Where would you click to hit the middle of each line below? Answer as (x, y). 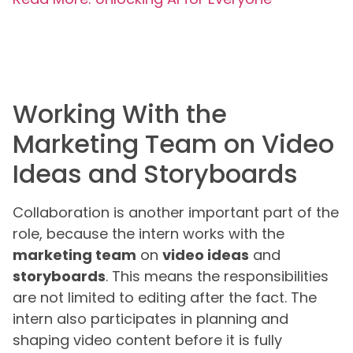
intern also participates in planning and (150, 319)
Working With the (120, 114)
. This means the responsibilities (217, 277)
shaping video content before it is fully (147, 340)
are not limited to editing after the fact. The (165, 298)
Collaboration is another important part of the (176, 213)
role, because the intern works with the (149, 234)
